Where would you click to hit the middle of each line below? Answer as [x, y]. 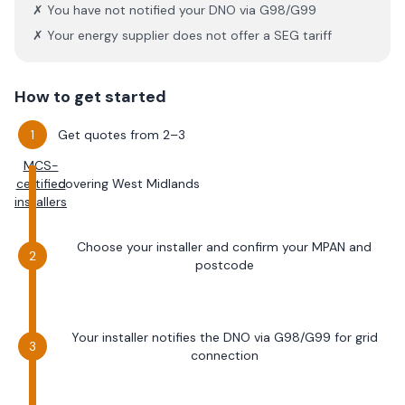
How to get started [90, 97]
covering [85, 184]
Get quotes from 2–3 [122, 135]
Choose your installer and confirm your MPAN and [224, 247]
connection [224, 355]
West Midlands [156, 184]
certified [41, 184]
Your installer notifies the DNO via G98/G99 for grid [224, 337]
